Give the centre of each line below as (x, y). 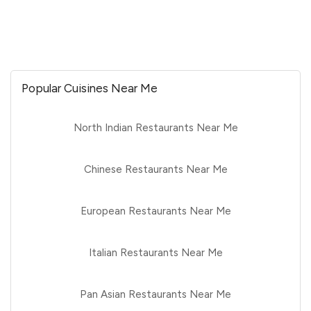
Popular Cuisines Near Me (90, 88)
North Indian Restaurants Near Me (155, 127)
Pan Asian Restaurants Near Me (155, 294)
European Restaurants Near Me (155, 211)
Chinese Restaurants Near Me (155, 169)
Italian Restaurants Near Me (155, 252)
